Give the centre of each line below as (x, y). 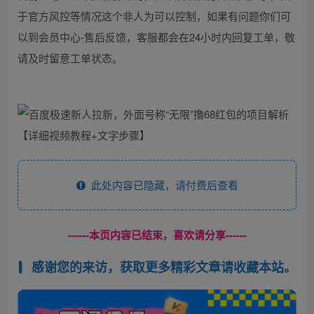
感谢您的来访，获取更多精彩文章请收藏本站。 (164, 267)
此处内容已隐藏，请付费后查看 (162, 185)
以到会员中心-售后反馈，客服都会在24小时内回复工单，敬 (156, 37)
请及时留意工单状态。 (70, 58)
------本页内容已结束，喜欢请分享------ (157, 235)
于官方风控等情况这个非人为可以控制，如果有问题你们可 (154, 16)
